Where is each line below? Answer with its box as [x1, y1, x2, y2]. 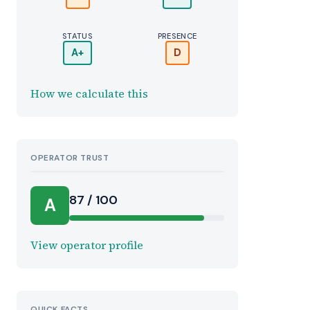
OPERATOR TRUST [30, 152, 109, 163]
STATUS [62, 31, 93, 41]
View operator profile [30, 237, 143, 253]
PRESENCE [157, 31, 197, 41]
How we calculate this [30, 86, 148, 101]
